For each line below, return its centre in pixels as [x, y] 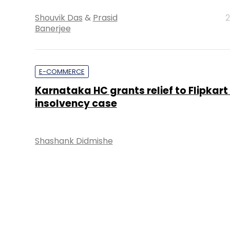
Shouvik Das [59, 18]
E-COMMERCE [62, 72]
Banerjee [53, 28]
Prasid [105, 18]
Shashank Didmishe [74, 141]
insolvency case [76, 103]
